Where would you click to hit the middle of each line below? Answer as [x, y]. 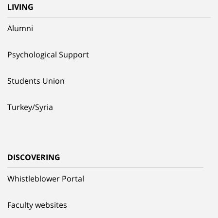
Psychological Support [48, 54]
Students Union [36, 81]
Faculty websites [37, 205]
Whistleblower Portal [46, 178]
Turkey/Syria [30, 107]
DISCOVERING [34, 157]
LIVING [20, 7]
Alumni [20, 28]
